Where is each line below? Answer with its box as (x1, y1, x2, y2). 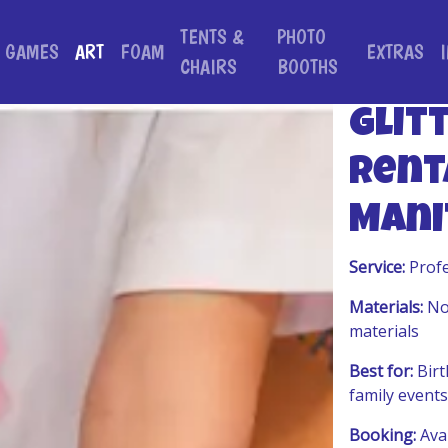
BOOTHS (276, 55, 338, 79)
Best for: (349, 360, 414, 382)
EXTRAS (366, 40, 425, 64)
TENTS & (180, 25, 243, 49)
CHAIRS (180, 55, 237, 79)
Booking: (349, 424, 417, 446)
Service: (349, 256, 406, 278)
